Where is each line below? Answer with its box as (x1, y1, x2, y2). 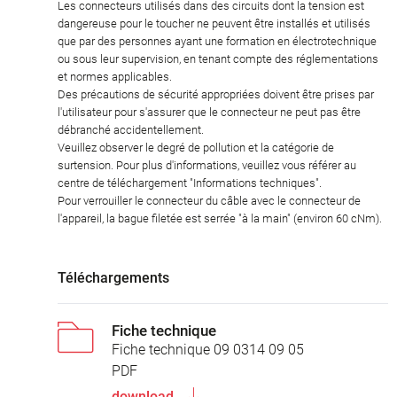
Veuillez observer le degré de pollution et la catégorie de (58, 140, 334, 154)
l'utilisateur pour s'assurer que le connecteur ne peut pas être (58, 105, 361, 119)
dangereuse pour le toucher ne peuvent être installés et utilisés (58, 16, 370, 30)
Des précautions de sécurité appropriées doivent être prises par (58, 87, 374, 101)
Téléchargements (58, 269, 169, 286)
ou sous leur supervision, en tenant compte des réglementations (58, 51, 378, 66)
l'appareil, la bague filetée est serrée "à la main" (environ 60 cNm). (58, 211, 382, 225)
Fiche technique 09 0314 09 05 (112, 340, 304, 358)
